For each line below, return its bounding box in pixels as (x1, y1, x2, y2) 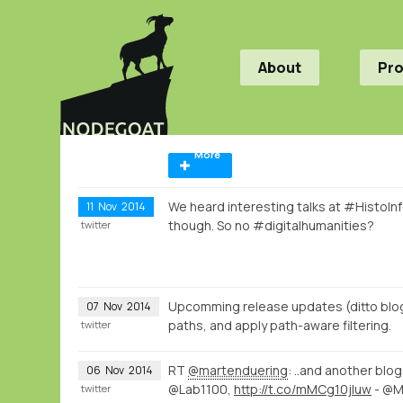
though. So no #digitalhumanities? (168, 216, 374, 234)
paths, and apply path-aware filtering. (168, 316, 391, 334)
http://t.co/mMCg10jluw (234, 380, 372, 398)
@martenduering (188, 361, 288, 379)
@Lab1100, (168, 380, 234, 398)
